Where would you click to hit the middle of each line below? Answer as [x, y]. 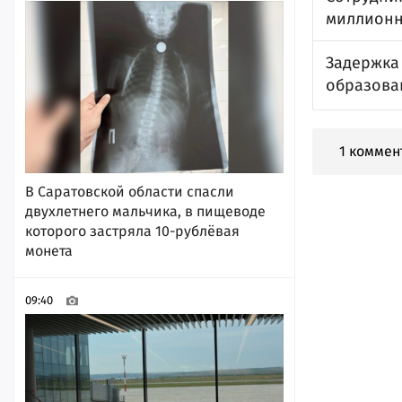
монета [49, 250]
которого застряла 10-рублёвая [132, 231]
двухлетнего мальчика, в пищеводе [145, 211]
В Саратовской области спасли [130, 191]
